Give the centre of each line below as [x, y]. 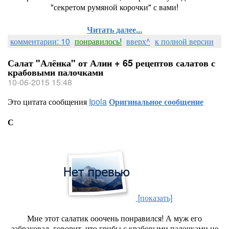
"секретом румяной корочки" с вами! [114, 7]
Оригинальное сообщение [156, 101]
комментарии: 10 [40, 41]
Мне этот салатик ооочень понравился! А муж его [114, 218]
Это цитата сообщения [48, 101]
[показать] [155, 198]
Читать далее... [114, 29]
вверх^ [138, 41]
